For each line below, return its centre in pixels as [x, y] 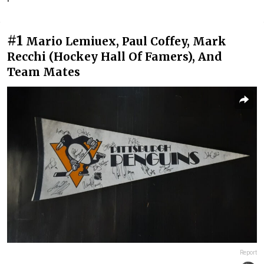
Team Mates [44, 72]
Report [248, 253]
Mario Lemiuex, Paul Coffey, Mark [126, 41]
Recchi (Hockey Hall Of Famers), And [115, 56]
